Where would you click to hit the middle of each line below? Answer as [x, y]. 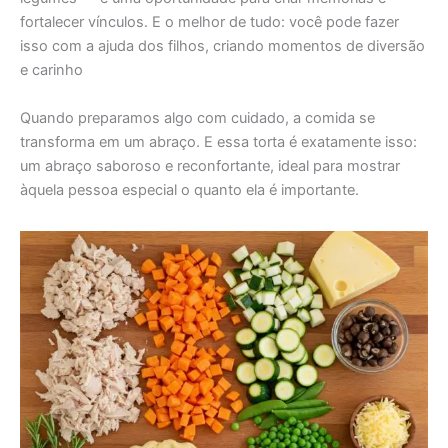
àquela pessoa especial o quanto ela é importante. [189, 189]
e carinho [51, 70]
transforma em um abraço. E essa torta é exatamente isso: [218, 141]
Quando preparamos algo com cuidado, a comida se [197, 117]
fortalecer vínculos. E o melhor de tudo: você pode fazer [209, 22]
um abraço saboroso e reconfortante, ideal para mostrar [210, 165]
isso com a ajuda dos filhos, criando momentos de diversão [222, 46]
